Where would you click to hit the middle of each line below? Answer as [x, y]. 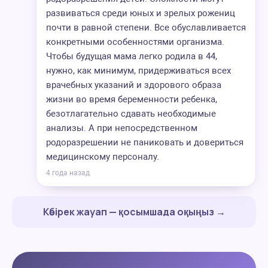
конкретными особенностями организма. [135, 42]
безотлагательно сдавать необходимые [131, 114]
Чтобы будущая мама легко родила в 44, [132, 56]
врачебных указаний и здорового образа [134, 85]
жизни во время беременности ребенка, [132, 99]
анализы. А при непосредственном [122, 128]
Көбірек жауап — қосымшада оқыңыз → [134, 212]
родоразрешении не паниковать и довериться [145, 142]
